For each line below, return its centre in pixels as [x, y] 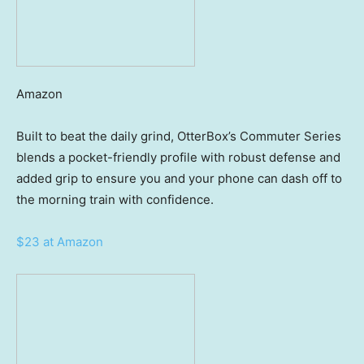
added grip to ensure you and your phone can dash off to [179, 179]
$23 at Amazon [60, 242]
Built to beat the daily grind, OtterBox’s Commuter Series [179, 136]
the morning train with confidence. [115, 200]
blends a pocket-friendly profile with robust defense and [178, 158]
